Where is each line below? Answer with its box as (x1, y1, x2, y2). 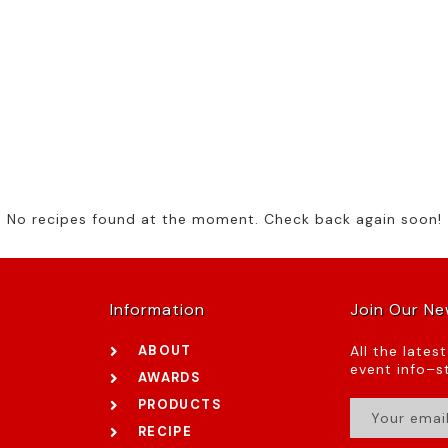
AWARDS (137, 369, 202, 386)
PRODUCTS (137, 396, 222, 413)
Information (110, 299, 205, 320)
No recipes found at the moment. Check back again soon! (6, 210, 442, 228)
